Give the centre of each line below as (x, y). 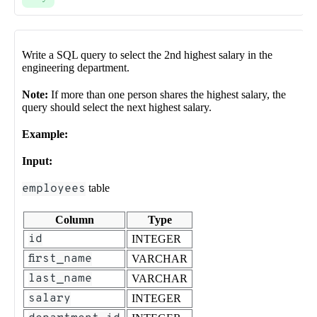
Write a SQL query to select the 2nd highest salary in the (147, 54)
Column (74, 219)
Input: (37, 161)
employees (54, 189)
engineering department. (76, 67)
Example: (45, 134)
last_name (60, 278)
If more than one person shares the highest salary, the (167, 94)
